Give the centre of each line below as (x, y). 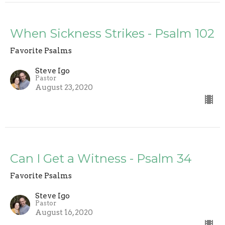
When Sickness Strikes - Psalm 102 (112, 33)
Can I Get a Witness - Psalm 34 (101, 158)
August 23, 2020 (64, 87)
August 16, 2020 (64, 212)
